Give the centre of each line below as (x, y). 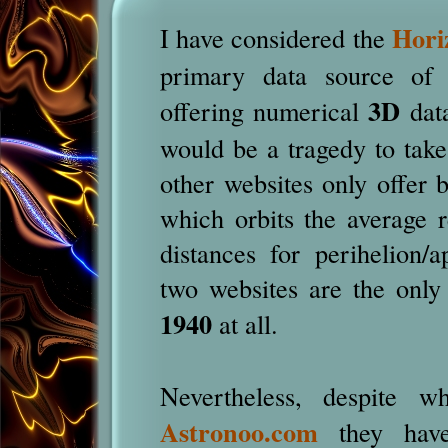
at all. (245, 323)
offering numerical (264, 110)
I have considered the (276, 37)
